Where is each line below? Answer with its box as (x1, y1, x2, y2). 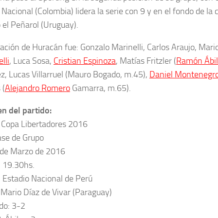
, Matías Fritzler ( (116, 55, 176, 66)
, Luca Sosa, (9, 55, 54, 66)
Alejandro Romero (5, 82, 70, 93)
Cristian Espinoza (54, 55, 116, 66)
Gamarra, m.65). (70, 82, 131, 93)
